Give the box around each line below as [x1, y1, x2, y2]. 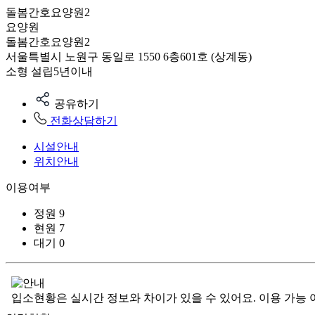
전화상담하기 [50, 115, 117, 127]
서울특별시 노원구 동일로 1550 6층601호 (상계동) [6, 51, 252, 63]
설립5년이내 [31, 65, 93, 77]
